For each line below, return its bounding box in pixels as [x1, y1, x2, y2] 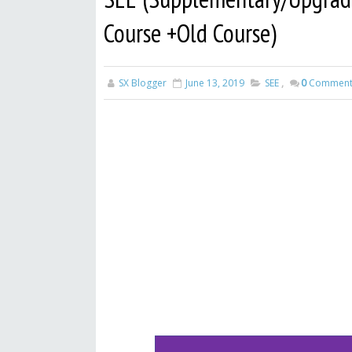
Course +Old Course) [104, 16, 277, 49]
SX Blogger [119, 76, 167, 90]
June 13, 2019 [185, 76, 244, 90]
